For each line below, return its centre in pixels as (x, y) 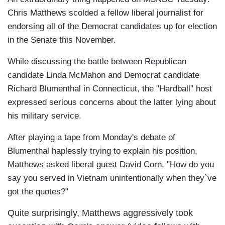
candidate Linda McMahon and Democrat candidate (103, 75)
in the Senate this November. (62, 40)
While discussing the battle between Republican (97, 62)
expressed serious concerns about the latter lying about (112, 102)
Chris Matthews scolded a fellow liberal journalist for (105, 13)
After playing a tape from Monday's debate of (91, 138)
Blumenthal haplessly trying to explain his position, (102, 151)
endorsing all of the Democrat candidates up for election (112, 27)
